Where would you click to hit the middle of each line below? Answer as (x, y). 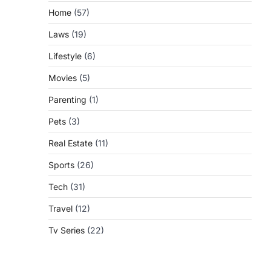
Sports (61, 165)
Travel (60, 208)
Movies (63, 78)
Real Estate (70, 143)
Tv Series (67, 230)
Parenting (67, 100)
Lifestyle (65, 56)
